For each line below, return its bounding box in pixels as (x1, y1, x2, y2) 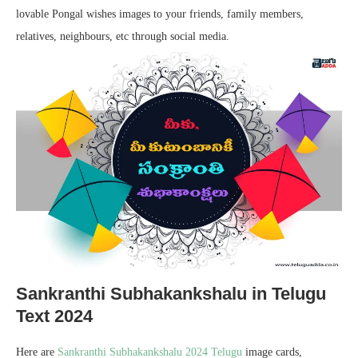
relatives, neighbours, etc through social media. (16, 30, 229, 42)
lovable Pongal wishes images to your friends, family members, (16, 8, 304, 20)
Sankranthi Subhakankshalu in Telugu (16, 283, 326, 304)
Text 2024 (16, 305, 93, 326)
